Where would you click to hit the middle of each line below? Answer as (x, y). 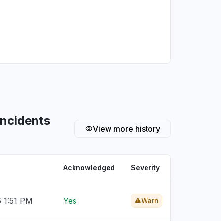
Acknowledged (89, 167)
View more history (127, 129)
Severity (145, 167)
